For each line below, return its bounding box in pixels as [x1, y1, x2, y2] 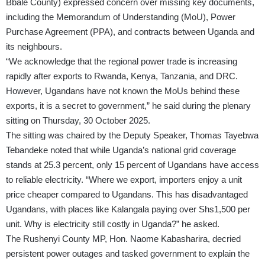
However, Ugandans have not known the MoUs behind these [6, 86, 240, 96]
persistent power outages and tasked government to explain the [6, 248, 250, 259]
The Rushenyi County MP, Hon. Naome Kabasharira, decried [6, 234, 241, 244]
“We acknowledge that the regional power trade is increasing [6, 56, 237, 67]
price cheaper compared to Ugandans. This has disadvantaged [6, 189, 248, 200]
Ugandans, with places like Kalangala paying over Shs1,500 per [6, 204, 250, 215]
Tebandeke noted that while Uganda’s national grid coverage [6, 145, 236, 156]
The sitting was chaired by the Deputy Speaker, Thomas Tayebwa [6, 130, 258, 141]
